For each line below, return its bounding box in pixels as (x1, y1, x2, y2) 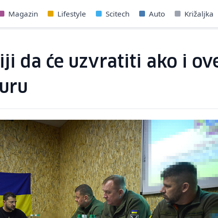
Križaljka (184, 9, 214, 18)
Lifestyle (57, 9, 86, 18)
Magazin (8, 9, 38, 18)
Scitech (106, 9, 129, 18)
